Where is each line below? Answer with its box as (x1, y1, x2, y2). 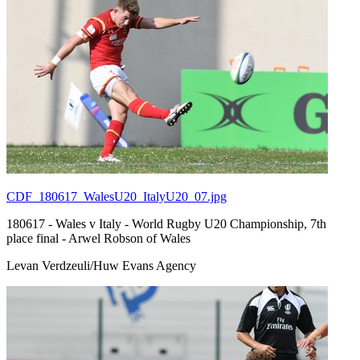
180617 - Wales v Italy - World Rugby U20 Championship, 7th (6, 216, 326, 231)
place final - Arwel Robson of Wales (6, 231, 190, 245)
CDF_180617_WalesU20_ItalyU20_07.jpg (6, 189, 227, 203)
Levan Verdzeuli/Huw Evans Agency (6, 258, 196, 272)
